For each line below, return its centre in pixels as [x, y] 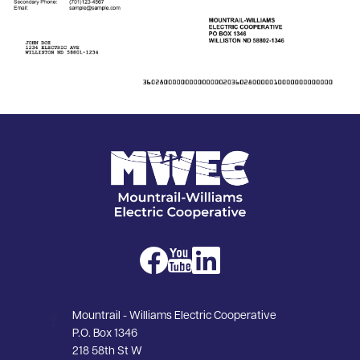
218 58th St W [107, 352]
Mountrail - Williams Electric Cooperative [174, 317]
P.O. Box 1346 [105, 334]
